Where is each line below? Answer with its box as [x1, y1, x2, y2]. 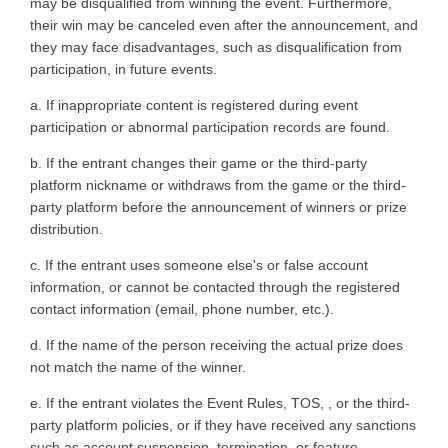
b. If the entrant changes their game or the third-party [30, 154, 367, 171]
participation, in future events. [30, 60, 221, 77]
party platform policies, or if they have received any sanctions [30, 416, 416, 433]
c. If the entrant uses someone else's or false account [30, 256, 368, 273]
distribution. [30, 220, 107, 237]
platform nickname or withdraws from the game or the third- [30, 176, 406, 193]
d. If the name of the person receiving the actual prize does [30, 336, 403, 353]
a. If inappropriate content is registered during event [30, 96, 358, 113]
